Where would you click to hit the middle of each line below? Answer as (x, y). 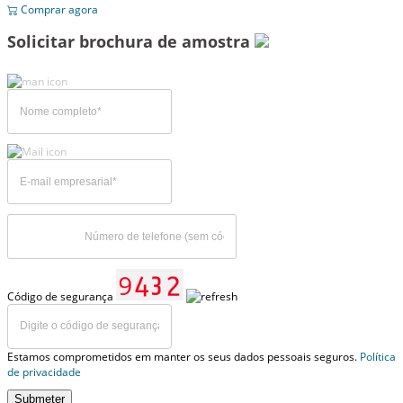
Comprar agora (58, 10)
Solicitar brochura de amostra (131, 42)
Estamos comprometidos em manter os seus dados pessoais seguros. (184, 356)
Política (378, 356)
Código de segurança (62, 296)
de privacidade (44, 372)
